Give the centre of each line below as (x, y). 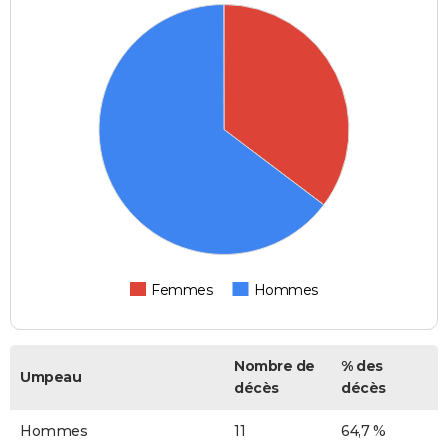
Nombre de (274, 366)
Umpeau (50, 377)
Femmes (182, 290)
